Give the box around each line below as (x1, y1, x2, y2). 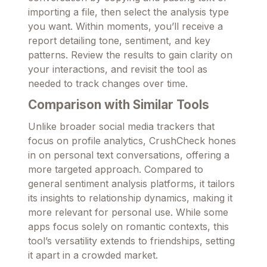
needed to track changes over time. (28, 77, 188, 90)
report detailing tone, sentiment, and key (28, 35, 210, 47)
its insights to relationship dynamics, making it (28, 192, 232, 204)
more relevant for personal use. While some (28, 206, 228, 219)
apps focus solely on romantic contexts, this (28, 221, 229, 233)
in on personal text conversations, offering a (28, 149, 229, 162)
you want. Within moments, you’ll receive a (28, 20, 223, 33)
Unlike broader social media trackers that (28, 120, 215, 133)
